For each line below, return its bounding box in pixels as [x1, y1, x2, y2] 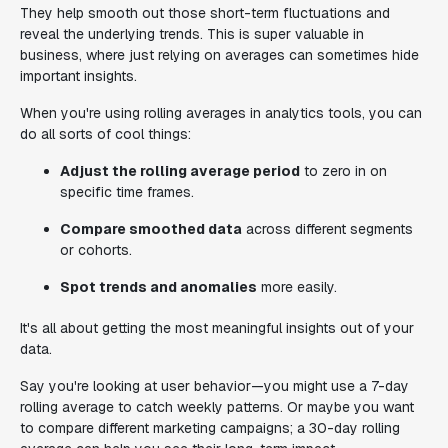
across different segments [242, 220, 413, 238]
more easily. [257, 278, 337, 296]
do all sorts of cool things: [20, 125, 191, 143]
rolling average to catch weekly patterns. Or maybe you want [20, 398, 414, 416]
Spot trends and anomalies [60, 278, 257, 296]
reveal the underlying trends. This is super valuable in [20, 25, 364, 43]
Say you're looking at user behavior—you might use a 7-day [20, 377, 409, 395]
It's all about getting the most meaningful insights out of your [20, 319, 414, 337]
